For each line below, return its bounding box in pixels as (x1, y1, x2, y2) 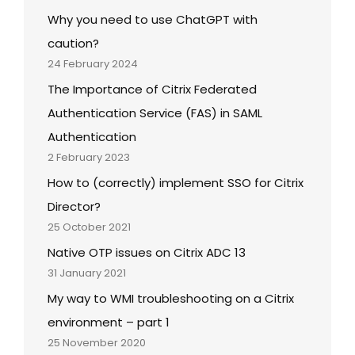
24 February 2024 (48, 55, 138, 71)
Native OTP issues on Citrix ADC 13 (48, 243, 246, 261)
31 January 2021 (48, 265, 126, 281)
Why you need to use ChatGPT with (48, 10, 258, 28)
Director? (48, 197, 101, 215)
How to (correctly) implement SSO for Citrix (48, 174, 303, 191)
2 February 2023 (48, 149, 130, 165)
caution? (48, 34, 99, 52)
